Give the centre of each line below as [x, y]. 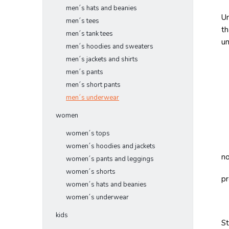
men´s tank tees [89, 34]
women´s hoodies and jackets [111, 146]
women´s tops [88, 133]
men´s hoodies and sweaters [110, 47]
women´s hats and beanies [106, 185]
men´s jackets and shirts [102, 59]
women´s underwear [97, 197]
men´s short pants [93, 85]
